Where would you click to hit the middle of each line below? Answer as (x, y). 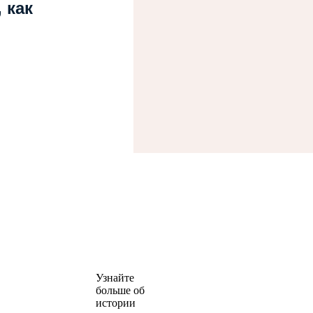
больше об (121, 291)
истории (116, 303)
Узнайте (115, 278)
